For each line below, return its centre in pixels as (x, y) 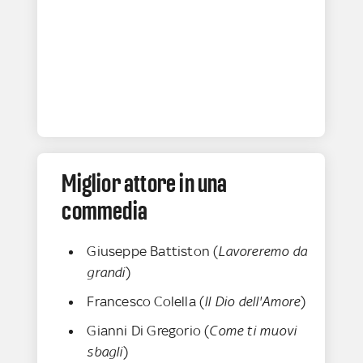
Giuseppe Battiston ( (153, 252)
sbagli (105, 352)
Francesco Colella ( (146, 302)
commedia (105, 211)
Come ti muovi (253, 331)
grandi (106, 273)
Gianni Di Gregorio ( (148, 331)
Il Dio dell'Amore (252, 302)
